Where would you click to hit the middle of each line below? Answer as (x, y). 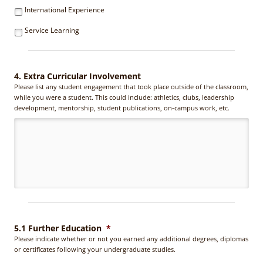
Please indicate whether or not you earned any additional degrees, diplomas (131, 238)
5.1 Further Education (58, 228)
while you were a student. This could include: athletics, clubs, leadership (124, 97)
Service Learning (52, 31)
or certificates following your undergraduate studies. (95, 249)
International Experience (65, 10)
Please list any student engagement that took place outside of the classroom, (131, 86)
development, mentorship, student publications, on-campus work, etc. (122, 107)
